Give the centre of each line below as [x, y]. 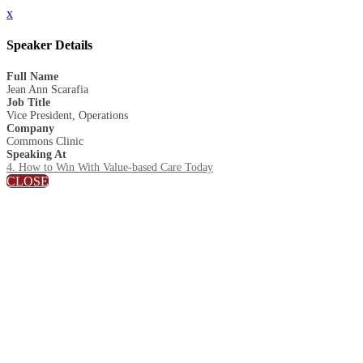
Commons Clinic [45, 141]
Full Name [32, 76]
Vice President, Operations [67, 115]
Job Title [28, 102]
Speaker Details [49, 45]
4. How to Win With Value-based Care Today [110, 167]
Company [30, 128]
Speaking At [36, 154]
